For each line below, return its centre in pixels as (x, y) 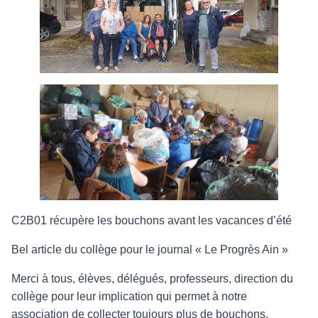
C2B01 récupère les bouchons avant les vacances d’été (152, 220)
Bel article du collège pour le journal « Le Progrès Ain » (150, 249)
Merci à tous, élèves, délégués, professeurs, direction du (152, 278)
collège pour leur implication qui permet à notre (129, 296)
